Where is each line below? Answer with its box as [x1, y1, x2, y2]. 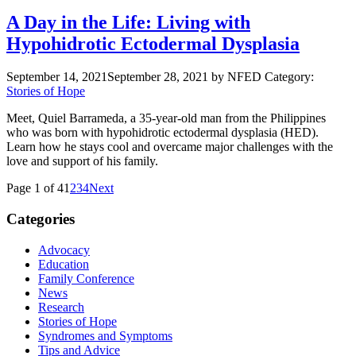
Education [38, 257, 89, 271]
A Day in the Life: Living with [6, 11, 250, 33]
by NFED [211, 70, 261, 84]
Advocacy [38, 242, 90, 257]
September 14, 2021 [6, 70, 107, 84]
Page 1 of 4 [6, 181, 64, 195]
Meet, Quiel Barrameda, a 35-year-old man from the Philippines [6, 111, 326, 126]
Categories [6, 211, 75, 228]
